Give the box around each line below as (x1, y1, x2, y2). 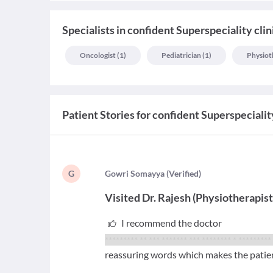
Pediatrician (161, 51, 201, 60)
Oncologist (80, 51, 116, 60)
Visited (105, 191, 141, 204)
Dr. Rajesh (142, 191, 191, 204)
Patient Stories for (62, 108, 151, 121)
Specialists (62, 23, 115, 37)
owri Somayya (111, 168, 165, 179)
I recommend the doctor (121, 217, 222, 229)
